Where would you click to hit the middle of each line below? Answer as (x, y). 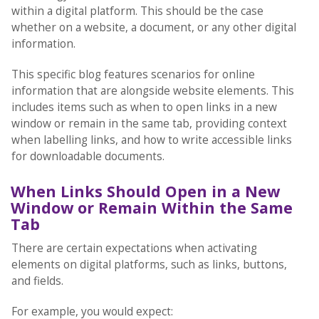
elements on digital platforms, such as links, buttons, (149, 264)
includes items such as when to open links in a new (144, 108)
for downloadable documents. (89, 157)
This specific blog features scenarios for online (133, 75)
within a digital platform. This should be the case (137, 11)
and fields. (38, 281)
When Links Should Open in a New (145, 192)
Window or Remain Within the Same (151, 208)
